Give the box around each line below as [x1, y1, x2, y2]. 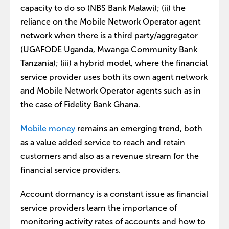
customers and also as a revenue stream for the [20, 152, 199, 161]
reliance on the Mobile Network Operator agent [20, 17, 201, 26]
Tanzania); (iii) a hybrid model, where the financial [20, 59, 208, 67]
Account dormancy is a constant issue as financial [20, 190, 208, 198]
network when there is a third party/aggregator [20, 31, 198, 40]
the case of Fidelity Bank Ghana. [20, 100, 140, 109]
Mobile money [20, 124, 75, 133]
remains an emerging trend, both [75, 124, 202, 133]
